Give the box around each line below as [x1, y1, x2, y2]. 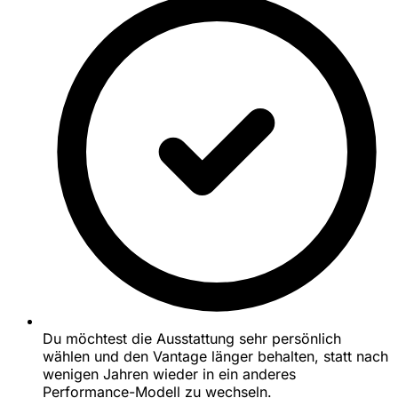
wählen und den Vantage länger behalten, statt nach [43, 346, 388, 365]
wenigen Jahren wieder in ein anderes [43, 364, 296, 383]
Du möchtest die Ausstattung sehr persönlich [43, 329, 341, 347]
